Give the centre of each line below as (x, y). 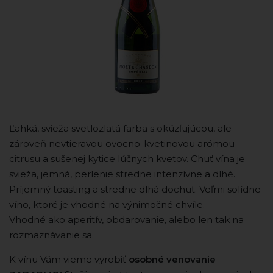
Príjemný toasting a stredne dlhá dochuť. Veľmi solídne (135, 189)
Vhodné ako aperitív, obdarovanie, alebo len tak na (126, 220)
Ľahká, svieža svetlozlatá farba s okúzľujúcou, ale (120, 128)
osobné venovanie (172, 259)
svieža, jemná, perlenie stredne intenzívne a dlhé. (122, 174)
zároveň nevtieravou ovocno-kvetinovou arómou (122, 144)
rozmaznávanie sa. (53, 235)
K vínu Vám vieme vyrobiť (69, 259)
